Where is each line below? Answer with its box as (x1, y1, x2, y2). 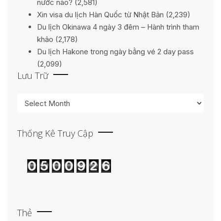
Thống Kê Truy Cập (17, 127, 93, 140)
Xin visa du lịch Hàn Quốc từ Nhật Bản (37, 10, 164, 20)
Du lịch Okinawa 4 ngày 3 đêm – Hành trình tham (37, 22, 199, 32)
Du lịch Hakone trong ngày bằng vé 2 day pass (37, 47, 194, 57)
